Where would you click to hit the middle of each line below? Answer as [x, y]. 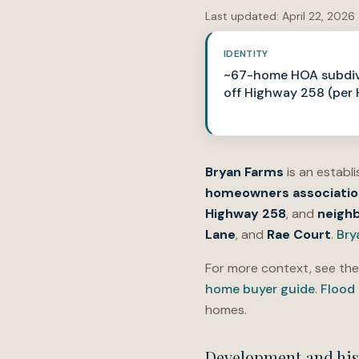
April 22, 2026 [319, 16]
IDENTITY [246, 54]
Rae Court [299, 234]
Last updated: [242, 16]
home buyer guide [260, 289]
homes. [226, 310]
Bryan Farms [244, 172]
